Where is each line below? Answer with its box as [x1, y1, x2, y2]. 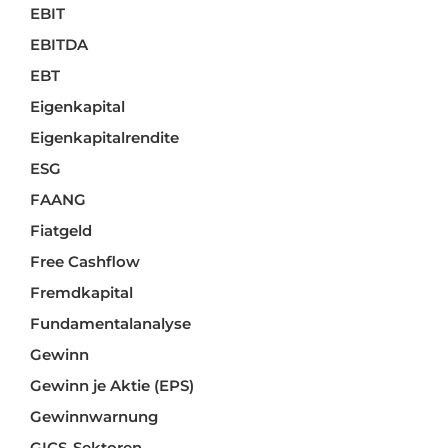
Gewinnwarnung [30, 407, 158, 427]
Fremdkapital [30, 283, 133, 303]
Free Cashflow [30, 252, 140, 272]
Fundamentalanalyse [30, 314, 191, 334]
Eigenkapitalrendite [30, 128, 179, 148]
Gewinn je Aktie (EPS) [30, 376, 194, 396]
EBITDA [30, 35, 88, 55]
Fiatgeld [30, 221, 92, 241]
